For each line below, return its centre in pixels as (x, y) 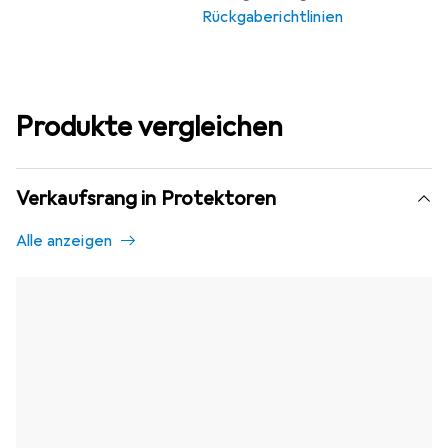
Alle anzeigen (64, 241)
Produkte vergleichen (149, 127)
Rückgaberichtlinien (273, 17)
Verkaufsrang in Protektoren (146, 199)
